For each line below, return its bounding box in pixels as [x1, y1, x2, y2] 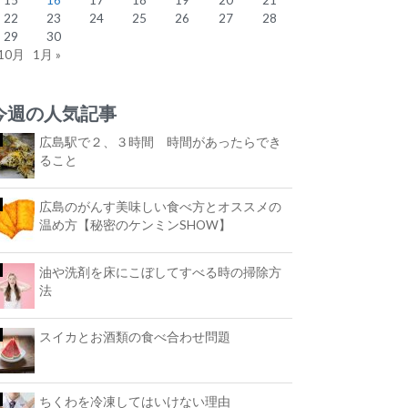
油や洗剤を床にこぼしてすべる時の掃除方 [39, 264, 282, 280]
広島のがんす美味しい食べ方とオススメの [39, 199, 282, 215]
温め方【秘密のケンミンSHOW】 [39, 218, 232, 233]
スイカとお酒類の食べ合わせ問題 [39, 329, 231, 344]
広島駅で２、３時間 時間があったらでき [39, 135, 282, 150]
